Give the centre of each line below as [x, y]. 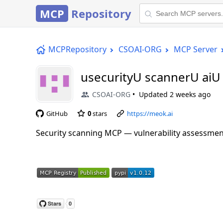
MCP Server [196, 49]
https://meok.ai [150, 113]
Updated [154, 94]
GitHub [57, 113]
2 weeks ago [190, 94]
